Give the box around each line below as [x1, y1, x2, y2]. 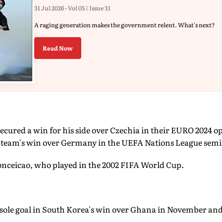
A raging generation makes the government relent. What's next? [34, 20, 215, 29]
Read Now [43, 44, 73, 53]
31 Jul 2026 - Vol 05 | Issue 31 [34, 3, 111, 12]
